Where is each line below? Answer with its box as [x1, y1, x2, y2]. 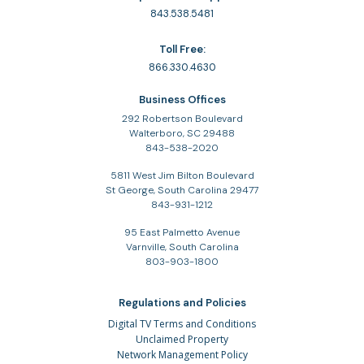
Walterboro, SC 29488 [129, 127, 235, 141]
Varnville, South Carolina [125, 240, 239, 254]
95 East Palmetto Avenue [124, 226, 240, 240]
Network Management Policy [116, 348, 248, 362]
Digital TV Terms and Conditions [108, 317, 256, 331]
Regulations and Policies [118, 296, 246, 310]
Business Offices [138, 93, 226, 107]
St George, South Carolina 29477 [106, 184, 258, 197]
